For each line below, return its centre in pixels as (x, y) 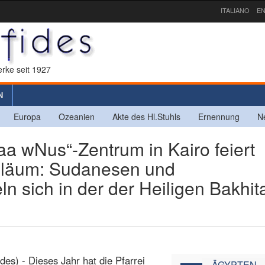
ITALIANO (235, 10)
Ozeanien (77, 116)
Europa (27, 116)
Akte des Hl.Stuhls (146, 116)
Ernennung (219, 116)
